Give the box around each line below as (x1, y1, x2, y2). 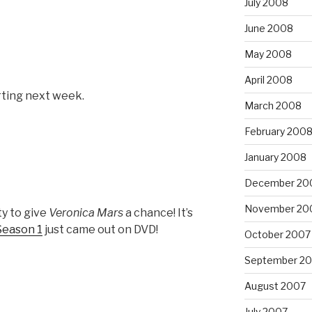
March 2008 (244, 99, 302, 111)
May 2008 (244, 47, 292, 60)
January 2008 (244, 150, 306, 163)
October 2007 (244, 228, 311, 240)
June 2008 (244, 22, 293, 34)
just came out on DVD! (42, 222, 158, 236)
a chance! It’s (123, 205, 193, 219)
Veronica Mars (49, 205, 123, 219)
